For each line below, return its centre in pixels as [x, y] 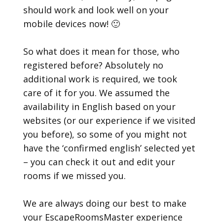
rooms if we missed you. [75, 176]
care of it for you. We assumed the [97, 93]
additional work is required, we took [100, 79]
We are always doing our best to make [105, 203]
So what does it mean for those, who [102, 51]
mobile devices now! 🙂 [72, 24]
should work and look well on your [96, 10]
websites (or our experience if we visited [110, 120]
